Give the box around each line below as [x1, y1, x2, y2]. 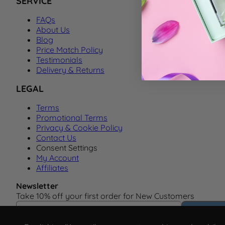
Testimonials [36, 55, 82, 65]
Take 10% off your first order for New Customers [16, 191, 194, 201]
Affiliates [36, 163, 68, 173]
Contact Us [36, 133, 76, 143]
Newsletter [16, 181, 58, 191]
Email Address [16, 200, 69, 210]
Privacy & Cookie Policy [36, 123, 123, 133]
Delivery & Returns [36, 65, 104, 75]
